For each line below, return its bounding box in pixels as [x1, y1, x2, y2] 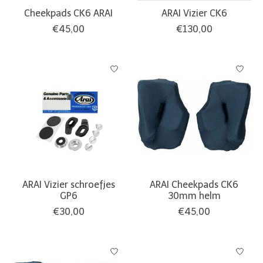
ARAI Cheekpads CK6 [150, 178, 239, 190]
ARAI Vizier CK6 [161, 7, 227, 19]
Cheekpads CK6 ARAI [24, 7, 113, 19]
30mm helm [167, 190, 221, 201]
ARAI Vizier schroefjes [22, 178, 115, 190]
